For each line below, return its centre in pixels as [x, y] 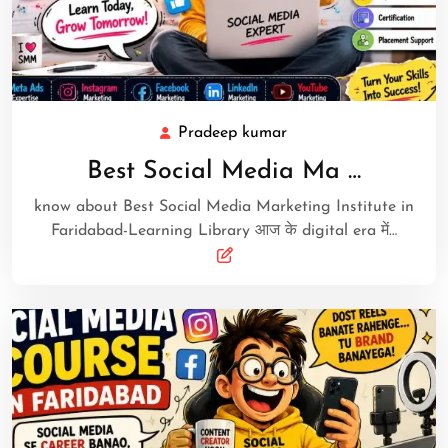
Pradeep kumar [232, 133]
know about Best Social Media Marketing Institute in [224, 207]
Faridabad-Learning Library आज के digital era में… [224, 231]
